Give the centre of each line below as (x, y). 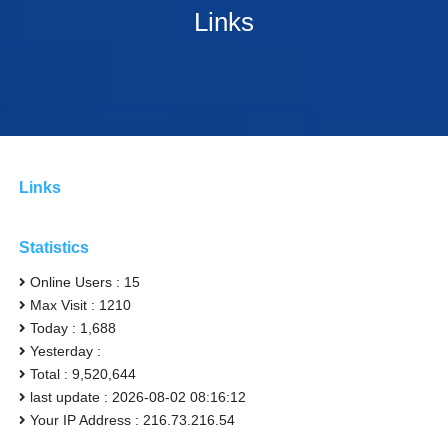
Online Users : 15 (85, 281)
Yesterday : (66, 350)
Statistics (54, 247)
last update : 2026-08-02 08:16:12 (138, 396)
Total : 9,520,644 (83, 373)
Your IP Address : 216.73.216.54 (133, 419)
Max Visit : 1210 (81, 304)
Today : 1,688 (73, 327)
